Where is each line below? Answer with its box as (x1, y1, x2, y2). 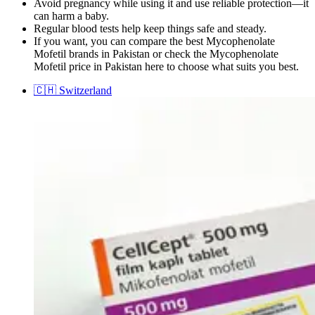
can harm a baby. (34, 9, 109, 22)
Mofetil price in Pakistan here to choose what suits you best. (34, 60, 299, 72)
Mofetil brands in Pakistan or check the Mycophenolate (34, 47, 278, 60)
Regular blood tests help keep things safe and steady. (34, 22, 266, 34)
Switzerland (59, 84, 112, 96)
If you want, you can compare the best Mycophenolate (34, 34, 275, 47)
